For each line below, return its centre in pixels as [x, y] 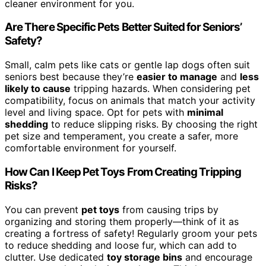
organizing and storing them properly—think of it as [122, 221]
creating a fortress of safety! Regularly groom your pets [131, 233]
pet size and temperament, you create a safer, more [121, 136]
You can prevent [43, 209]
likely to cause [38, 89]
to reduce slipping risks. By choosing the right [153, 124]
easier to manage [177, 77]
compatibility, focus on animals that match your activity [130, 101]
